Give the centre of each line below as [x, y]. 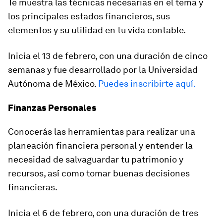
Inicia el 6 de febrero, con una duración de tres [103, 213]
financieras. [33, 187]
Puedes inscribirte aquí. [147, 83]
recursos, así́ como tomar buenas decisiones [99, 173]
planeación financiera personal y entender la [100, 145]
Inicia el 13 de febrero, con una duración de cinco [108, 56]
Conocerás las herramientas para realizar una [102, 132]
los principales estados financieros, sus [89, 16]
